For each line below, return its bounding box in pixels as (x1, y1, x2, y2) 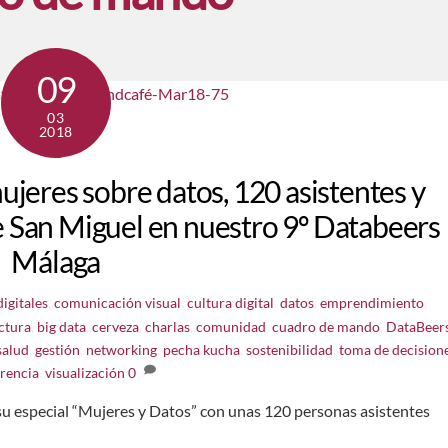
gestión (34, 340, 80, 358)
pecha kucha (162, 340, 240, 358)
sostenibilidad (245, 340, 333, 358)
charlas (145, 317, 191, 335)
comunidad (196, 317, 267, 335)
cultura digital (187, 293, 275, 311)
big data (37, 317, 87, 335)
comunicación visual (54, 293, 182, 311)
